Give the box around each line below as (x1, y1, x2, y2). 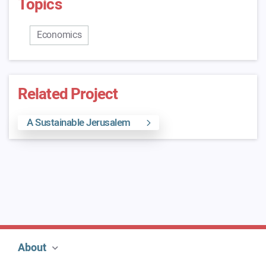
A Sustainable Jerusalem (27, 115, 131, 130)
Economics (37, 28, 82, 42)
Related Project (18, 83, 118, 106)
